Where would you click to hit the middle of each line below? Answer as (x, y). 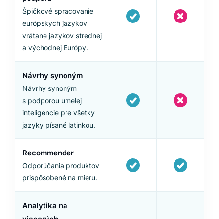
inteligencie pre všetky (59, 113)
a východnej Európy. (55, 48)
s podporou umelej (52, 101)
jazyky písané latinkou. (59, 125)
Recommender (48, 153)
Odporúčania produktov (61, 166)
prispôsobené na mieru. (60, 178)
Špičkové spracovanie (58, 11)
